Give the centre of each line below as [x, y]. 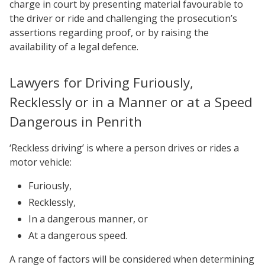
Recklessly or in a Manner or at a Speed [131, 102]
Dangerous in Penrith [76, 122]
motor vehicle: [41, 162]
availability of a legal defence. [74, 47]
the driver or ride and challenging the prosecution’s [123, 18]
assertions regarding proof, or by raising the [109, 33]
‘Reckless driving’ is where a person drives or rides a [124, 148]
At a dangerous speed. [78, 235]
